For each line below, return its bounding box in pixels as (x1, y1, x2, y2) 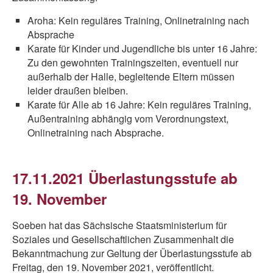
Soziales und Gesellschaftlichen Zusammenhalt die (12, 232, 234, 246)
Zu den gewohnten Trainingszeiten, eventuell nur (27, 55, 238, 69)
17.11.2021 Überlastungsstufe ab (12, 168, 238, 188)
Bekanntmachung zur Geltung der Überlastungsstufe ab (12, 246, 252, 260)
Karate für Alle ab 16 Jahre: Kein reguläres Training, (27, 97, 251, 112)
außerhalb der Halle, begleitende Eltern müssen (27, 69, 235, 83)
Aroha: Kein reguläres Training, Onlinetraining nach (27, 13, 249, 27)
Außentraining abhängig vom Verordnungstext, (27, 112, 229, 126)
